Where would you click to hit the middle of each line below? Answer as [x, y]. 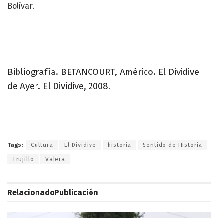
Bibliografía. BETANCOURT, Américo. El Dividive [103, 72]
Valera [55, 159]
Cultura [42, 145]
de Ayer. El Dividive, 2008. [59, 86]
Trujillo [23, 159]
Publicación [76, 193]
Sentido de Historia [173, 145]
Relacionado [31, 193]
